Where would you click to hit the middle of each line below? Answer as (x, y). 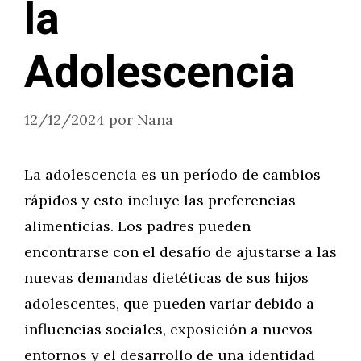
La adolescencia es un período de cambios (172, 174)
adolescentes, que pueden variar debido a (169, 303)
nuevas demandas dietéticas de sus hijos (166, 278)
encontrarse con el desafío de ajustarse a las (180, 252)
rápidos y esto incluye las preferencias (160, 200)
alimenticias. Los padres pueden (137, 226)
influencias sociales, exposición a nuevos (168, 329)
